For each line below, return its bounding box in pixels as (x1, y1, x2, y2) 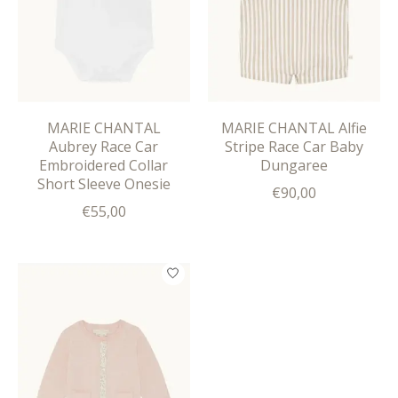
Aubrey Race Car (49, 136, 159, 156)
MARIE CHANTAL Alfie (220, 117, 367, 138)
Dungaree (259, 155, 328, 175)
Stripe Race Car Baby (224, 136, 363, 156)
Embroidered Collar (39, 155, 169, 175)
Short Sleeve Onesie (36, 173, 171, 194)
